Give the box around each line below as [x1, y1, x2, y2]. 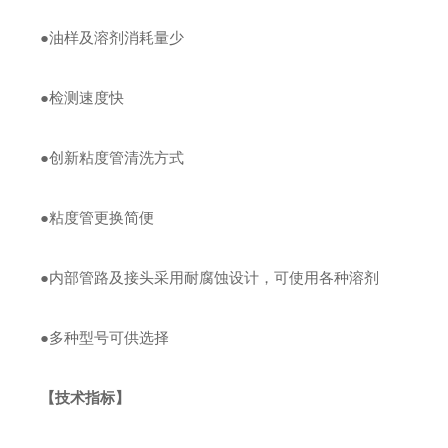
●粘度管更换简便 [40, 209, 155, 226]
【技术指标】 [40, 389, 131, 406]
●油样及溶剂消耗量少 [40, 29, 185, 46]
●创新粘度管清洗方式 [40, 149, 185, 166]
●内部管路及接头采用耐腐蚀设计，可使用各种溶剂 [40, 269, 380, 286]
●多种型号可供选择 [40, 329, 170, 346]
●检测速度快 [40, 89, 125, 106]
